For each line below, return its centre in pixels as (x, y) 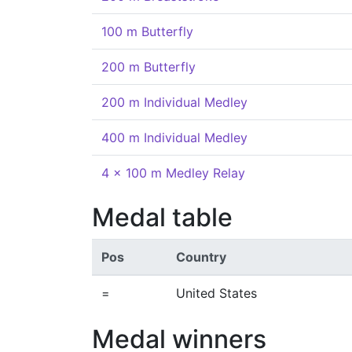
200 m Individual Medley (174, 102)
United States (216, 293)
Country (201, 257)
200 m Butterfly (148, 67)
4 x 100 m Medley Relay (173, 173)
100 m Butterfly (147, 31)
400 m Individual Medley (174, 137)
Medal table (162, 217)
